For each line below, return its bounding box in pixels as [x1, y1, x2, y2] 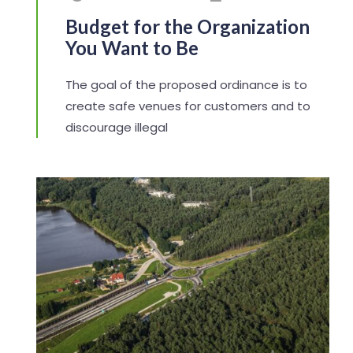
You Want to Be [65, 36, 199, 60]
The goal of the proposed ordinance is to [65, 76, 307, 94]
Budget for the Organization [65, 15, 310, 39]
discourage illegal [65, 119, 168, 136]
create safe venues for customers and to [65, 98, 310, 115]
